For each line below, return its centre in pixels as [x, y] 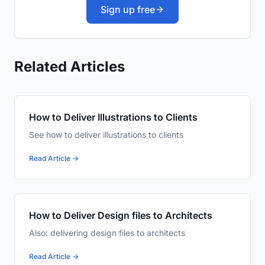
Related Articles [70, 67]
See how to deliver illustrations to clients [106, 135]
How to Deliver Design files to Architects [121, 216]
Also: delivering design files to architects [107, 233]
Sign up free [128, 10]
